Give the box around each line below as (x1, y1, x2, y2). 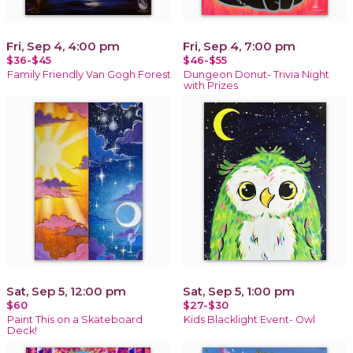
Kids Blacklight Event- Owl (184, 313, 315, 325)
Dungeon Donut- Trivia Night (184, 68, 329, 80)
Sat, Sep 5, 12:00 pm (6, 283, 126, 299)
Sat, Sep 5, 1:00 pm (183, 283, 295, 299)
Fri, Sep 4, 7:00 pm (183, 38, 295, 54)
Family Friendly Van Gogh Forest (7, 68, 171, 80)
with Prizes (184, 79, 238, 91)
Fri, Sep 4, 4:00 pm (6, 38, 120, 54)
